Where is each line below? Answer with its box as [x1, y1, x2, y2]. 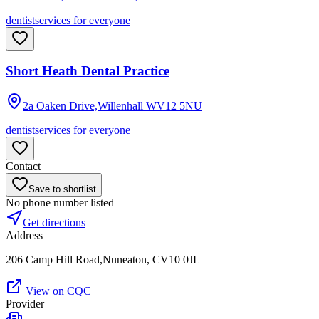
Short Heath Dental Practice [6, 63, 169, 79]
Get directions [23, 216, 85, 229]
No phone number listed [6, 197, 114, 209]
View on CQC [23, 285, 91, 298]
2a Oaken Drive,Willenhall [23, 100, 143, 113]
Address [6, 229, 43, 242]
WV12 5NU [146, 100, 202, 113]
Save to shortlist [28, 184, 96, 195]
